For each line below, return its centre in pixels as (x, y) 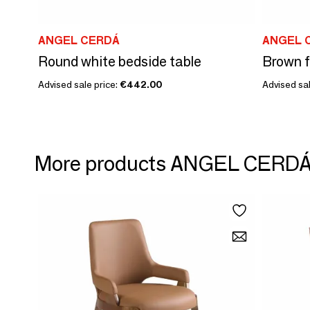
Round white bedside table (120, 61)
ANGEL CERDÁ (79, 40)
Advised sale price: (79, 84)
